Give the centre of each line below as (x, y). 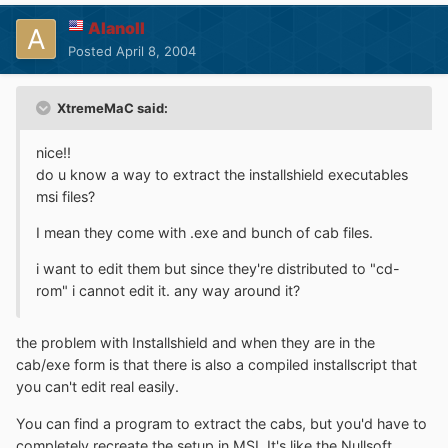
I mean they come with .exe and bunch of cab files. (204, 232)
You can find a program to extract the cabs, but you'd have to (221, 423)
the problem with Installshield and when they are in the (195, 343)
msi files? (65, 196)
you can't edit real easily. (97, 387)
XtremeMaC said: (111, 107)
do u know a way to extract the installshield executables (222, 174)
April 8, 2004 (156, 50)
